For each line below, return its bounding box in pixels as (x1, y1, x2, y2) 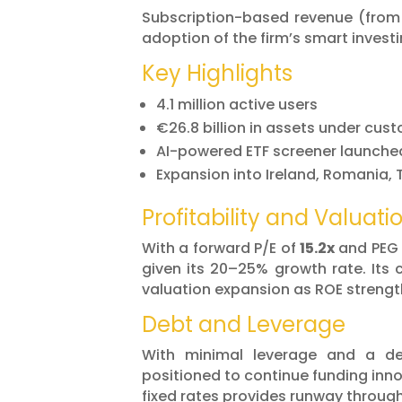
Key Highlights (142, 58, 293, 89)
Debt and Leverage (142, 310, 345, 340)
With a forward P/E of (142, 238, 300, 259)
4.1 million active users (156, 94, 318, 116)
